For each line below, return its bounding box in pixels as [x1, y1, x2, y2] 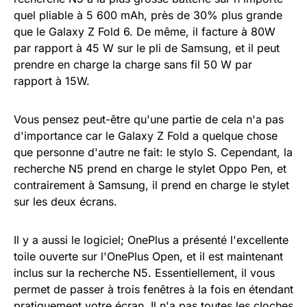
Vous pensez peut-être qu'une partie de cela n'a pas [14, 112, 284, 126]
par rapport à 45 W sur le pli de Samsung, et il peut [14, 40, 280, 55]
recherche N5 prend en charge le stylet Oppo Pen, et [14, 161, 286, 175]
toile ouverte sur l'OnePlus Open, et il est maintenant [14, 249, 283, 263]
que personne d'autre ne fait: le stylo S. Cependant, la [14, 145, 293, 159]
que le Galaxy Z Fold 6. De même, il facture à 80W [14, 24, 275, 38]
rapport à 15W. [14, 73, 90, 88]
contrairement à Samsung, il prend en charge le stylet [14, 177, 289, 192]
